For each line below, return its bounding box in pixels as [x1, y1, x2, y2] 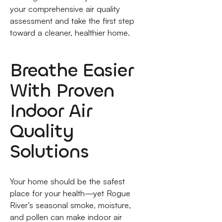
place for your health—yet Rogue [9, 188, 130, 198]
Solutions [9, 139, 89, 164]
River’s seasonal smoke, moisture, [9, 200, 131, 210]
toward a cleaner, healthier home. [9, 27, 130, 38]
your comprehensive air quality [9, 3, 120, 14]
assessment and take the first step [9, 15, 134, 26]
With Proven [9, 78, 115, 103]
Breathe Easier [9, 57, 133, 82]
